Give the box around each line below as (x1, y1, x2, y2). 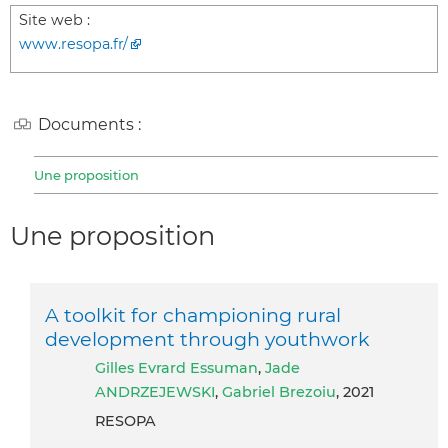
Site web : (19, 10, 90, 29)
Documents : (38, 114, 141, 134)
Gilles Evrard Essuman (106, 358, 258, 377)
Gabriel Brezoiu (222, 382, 336, 401)
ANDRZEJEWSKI (95, 382, 215, 401)
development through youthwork (45, 326, 370, 351)
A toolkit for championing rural (45, 302, 341, 327)
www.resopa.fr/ (19, 34, 128, 53)
